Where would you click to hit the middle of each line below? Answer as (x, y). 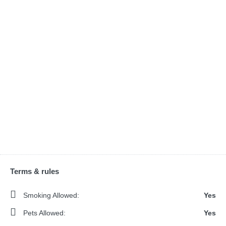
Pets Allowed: (43, 213)
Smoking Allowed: (50, 195)
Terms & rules (35, 171)
